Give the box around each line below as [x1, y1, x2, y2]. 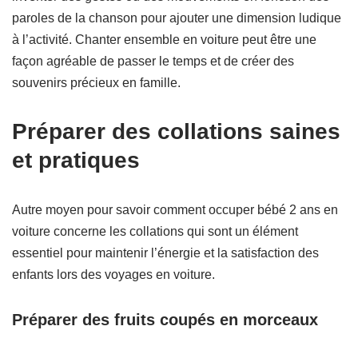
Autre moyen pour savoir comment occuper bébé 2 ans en [12, 203, 338, 217]
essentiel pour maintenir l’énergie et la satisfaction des [12, 246, 319, 261]
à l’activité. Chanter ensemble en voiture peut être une [12, 33, 316, 47]
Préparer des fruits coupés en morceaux [12, 311, 318, 329]
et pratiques [12, 148, 140, 173]
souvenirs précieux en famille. [12, 76, 181, 90]
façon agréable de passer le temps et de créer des [12, 54, 294, 69]
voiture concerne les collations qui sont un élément [12, 225, 298, 239]
